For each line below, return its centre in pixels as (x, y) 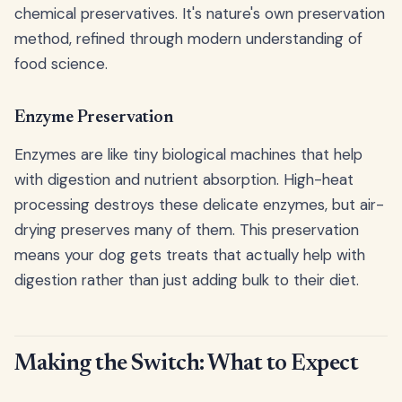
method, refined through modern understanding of (188, 38)
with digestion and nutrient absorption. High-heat (184, 179)
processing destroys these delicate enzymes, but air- (199, 204)
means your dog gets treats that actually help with (190, 254)
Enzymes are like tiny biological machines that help (188, 154)
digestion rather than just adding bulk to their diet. (187, 280)
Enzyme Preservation (94, 118)
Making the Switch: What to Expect (187, 365)
